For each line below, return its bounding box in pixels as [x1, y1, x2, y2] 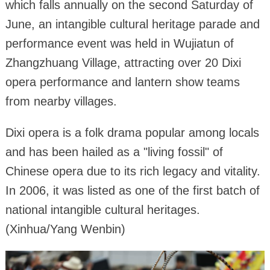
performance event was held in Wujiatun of [5, 36, 234, 50]
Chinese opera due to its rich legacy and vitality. [5, 164, 260, 178]
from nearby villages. [5, 94, 117, 108]
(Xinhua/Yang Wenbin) [5, 222, 125, 236]
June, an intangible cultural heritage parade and [5, 17, 260, 31]
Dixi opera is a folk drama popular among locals [5, 125, 259, 139]
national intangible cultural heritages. [5, 202, 200, 216]
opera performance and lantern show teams [5, 75, 240, 89]
